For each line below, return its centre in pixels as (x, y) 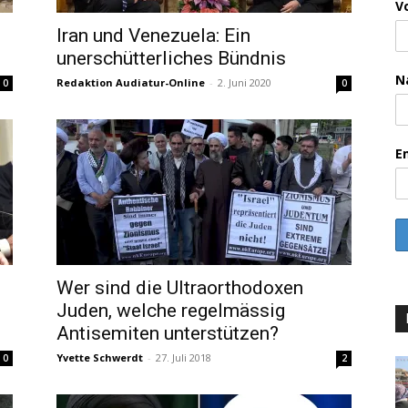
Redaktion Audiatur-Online (131, 82)
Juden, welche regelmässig (171, 311)
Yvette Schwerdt (100, 357)
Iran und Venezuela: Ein (153, 36)
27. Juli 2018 (184, 357)
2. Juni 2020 (245, 82)
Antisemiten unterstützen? (168, 333)
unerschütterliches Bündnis (171, 58)
